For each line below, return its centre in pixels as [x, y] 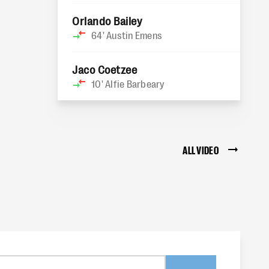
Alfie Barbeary [135, 83]
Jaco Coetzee [105, 69]
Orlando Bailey [107, 20]
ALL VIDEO [201, 150]
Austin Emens [134, 35]
